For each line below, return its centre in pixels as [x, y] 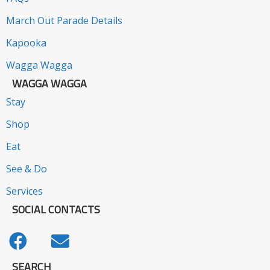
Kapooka [26, 42]
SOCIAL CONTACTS [56, 209]
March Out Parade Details [64, 20]
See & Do [27, 168]
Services [24, 191]
